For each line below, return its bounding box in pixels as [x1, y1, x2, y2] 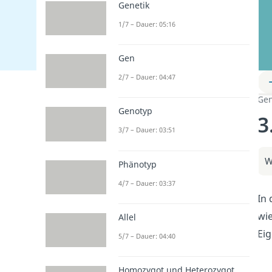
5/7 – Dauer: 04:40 [118, 231, 175, 240]
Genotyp [118, 105, 152, 117]
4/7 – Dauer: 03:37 [118, 178, 175, 188]
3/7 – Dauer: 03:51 [118, 125, 175, 135]
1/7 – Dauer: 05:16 [118, 19, 175, 29]
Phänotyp [118, 158, 157, 170]
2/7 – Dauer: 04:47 [118, 72, 175, 82]
